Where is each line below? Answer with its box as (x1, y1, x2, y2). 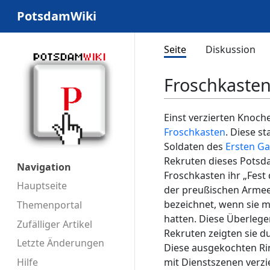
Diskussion (206, 43, 256, 56)
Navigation (17, 160, 71, 174)
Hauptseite (17, 178, 67, 192)
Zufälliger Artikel (17, 217, 92, 231)
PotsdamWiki (17, 8, 96, 24)
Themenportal (17, 198, 82, 212)
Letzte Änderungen (17, 236, 104, 250)
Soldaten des (164, 140, 225, 154)
